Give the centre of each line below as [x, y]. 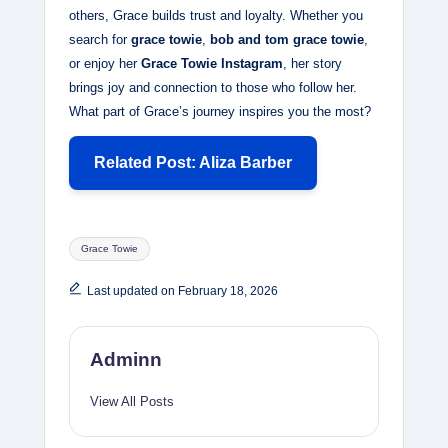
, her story [312, 64]
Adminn [126, 360]
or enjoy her [105, 64]
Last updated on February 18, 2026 [182, 291]
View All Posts [132, 401]
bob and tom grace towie [287, 40]
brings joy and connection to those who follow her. [213, 88]
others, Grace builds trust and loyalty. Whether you [216, 16]
